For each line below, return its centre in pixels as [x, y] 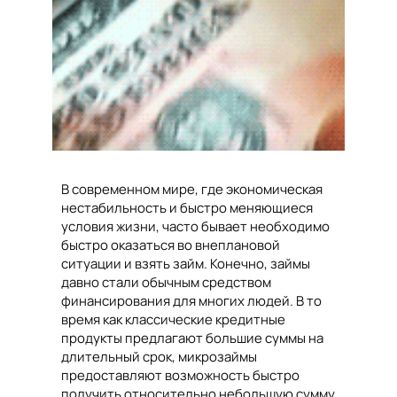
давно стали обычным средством [166, 283]
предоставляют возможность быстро [180, 376]
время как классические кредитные [173, 320]
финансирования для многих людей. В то [191, 301]
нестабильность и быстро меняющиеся [187, 208]
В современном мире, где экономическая [192, 190]
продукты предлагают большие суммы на [192, 339]
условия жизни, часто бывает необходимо [195, 227]
